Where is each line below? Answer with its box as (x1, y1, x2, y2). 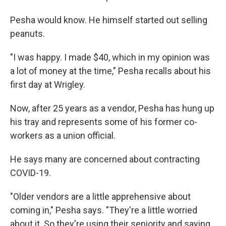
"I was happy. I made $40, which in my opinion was (10, 52, 210, 63)
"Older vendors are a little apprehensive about (10, 191, 191, 202)
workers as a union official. (10, 130, 116, 141)
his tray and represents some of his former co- (10, 117, 197, 127)
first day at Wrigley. (10, 79, 85, 90)
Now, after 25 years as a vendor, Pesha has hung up (10, 103, 214, 114)
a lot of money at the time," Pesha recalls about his (10, 66, 211, 76)
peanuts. (10, 28, 45, 39)
